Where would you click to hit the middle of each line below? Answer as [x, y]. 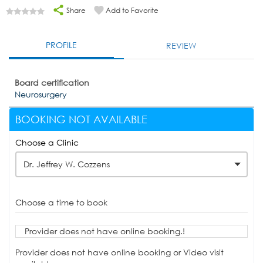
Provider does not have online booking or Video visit [119, 252]
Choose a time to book [61, 203]
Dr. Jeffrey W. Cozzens [67, 164]
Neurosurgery [41, 94]
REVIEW [181, 46]
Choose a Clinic [47, 143]
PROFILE [62, 45]
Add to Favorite [132, 11]
